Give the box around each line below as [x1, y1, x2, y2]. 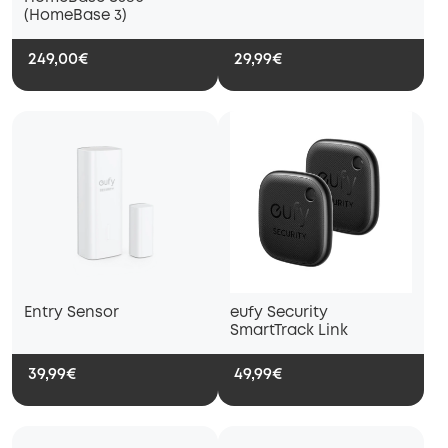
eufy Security [230, 306, 328, 321]
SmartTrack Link [230, 324, 348, 339]
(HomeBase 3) [24, 9, 127, 24]
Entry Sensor [24, 306, 119, 321]
